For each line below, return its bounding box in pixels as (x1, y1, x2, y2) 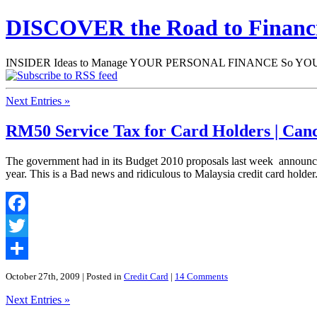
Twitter (6, 241, 38, 254)
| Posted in (82, 270, 124, 282)
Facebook (6, 219, 50, 231)
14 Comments (175, 270, 228, 282)
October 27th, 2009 (6, 270, 82, 282)
